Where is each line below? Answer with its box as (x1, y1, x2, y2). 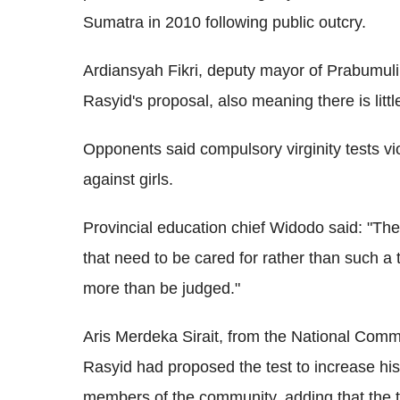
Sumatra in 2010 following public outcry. (83, 12, 366, 31)
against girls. (83, 170, 173, 188)
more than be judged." (83, 279, 240, 297)
